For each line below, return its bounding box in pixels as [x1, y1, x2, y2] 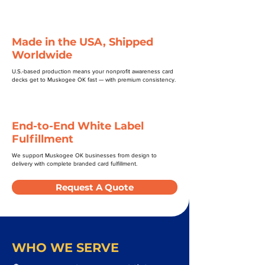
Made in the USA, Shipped [12, 35, 153, 49]
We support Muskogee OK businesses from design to [12, 152, 157, 159]
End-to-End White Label [12, 119, 144, 132]
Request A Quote [56, 182, 134, 193]
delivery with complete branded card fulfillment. [12, 160, 137, 167]
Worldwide [12, 49, 72, 62]
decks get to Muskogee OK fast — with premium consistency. [12, 76, 176, 83]
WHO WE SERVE [12, 240, 119, 255]
